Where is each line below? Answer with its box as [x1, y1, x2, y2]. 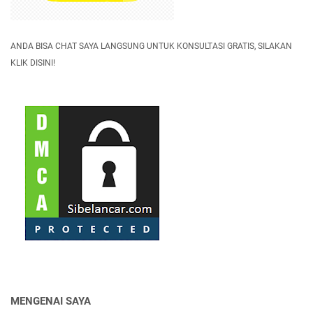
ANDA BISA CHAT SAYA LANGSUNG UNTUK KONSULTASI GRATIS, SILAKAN [10, 41, 292, 51]
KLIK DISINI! [10, 57, 55, 68]
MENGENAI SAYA [10, 294, 91, 307]
